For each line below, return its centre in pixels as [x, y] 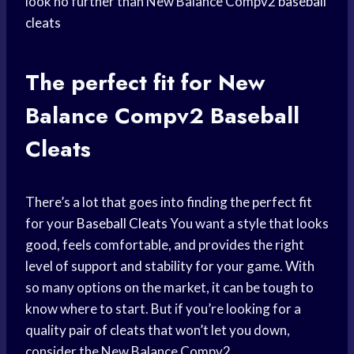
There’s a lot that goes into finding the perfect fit [169, 202]
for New [220, 83]
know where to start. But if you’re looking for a [163, 309]
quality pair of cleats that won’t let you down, [158, 330]
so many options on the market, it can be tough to [169, 288]
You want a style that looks [248, 224]
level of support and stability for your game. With [170, 266]
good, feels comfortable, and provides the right [165, 245]
